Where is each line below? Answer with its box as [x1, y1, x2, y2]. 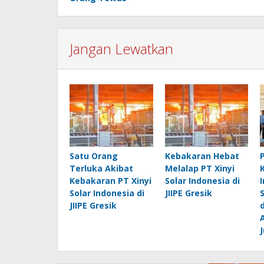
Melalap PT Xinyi [164, 163, 235, 174]
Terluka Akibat [70, 163, 133, 174]
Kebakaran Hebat [164, 150, 239, 162]
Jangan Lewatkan [70, 39, 173, 59]
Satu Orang [70, 150, 118, 162]
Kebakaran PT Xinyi [70, 175, 151, 187]
